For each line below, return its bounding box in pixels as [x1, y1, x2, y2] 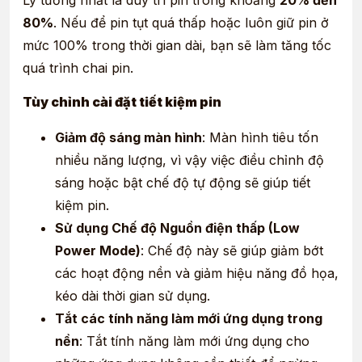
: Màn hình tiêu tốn [202, 129, 318, 145]
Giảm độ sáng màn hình [55, 129, 202, 145]
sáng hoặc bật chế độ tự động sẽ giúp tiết [55, 175, 310, 191]
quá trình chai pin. [23, 59, 133, 76]
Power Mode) [55, 242, 141, 259]
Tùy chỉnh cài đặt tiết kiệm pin [23, 94, 221, 110]
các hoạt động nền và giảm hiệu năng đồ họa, [55, 265, 339, 281]
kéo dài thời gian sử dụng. [55, 288, 210, 304]
